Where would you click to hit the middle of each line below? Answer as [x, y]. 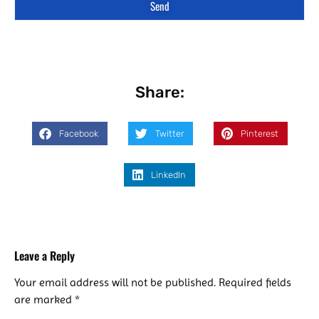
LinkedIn [169, 174]
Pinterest [259, 133]
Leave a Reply [45, 256]
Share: [159, 92]
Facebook [78, 133]
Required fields [255, 282]
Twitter [169, 133]
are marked [45, 299]
